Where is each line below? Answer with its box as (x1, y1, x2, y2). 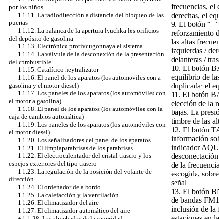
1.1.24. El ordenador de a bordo (18, 183, 101, 191)
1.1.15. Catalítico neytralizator (18, 66, 99, 73)
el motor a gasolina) (9, 97, 61, 105)
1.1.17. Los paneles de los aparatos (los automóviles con (18, 89, 166, 97)
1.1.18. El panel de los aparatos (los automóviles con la (18, 105, 163, 112)
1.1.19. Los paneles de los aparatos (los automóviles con (18, 121, 166, 128)
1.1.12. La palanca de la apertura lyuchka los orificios (18, 27, 159, 34)
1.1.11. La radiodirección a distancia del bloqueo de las (18, 11, 164, 19)
